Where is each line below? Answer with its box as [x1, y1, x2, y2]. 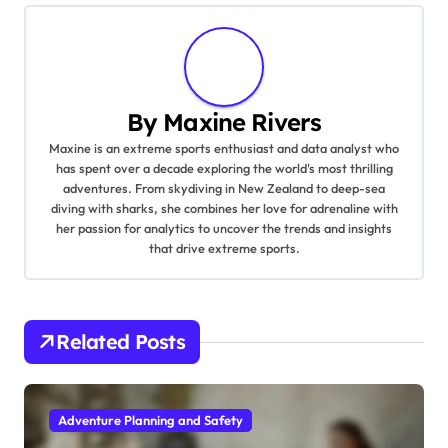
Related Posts [56, 329, 185, 355]
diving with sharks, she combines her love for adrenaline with [50, 200, 398, 217]
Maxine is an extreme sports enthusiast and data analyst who [49, 140, 399, 157]
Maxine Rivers [163, 107, 322, 138]
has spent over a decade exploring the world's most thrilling [55, 160, 393, 177]
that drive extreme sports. [148, 240, 300, 257]
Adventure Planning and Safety [58, 412, 243, 429]
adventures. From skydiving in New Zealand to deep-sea [63, 180, 385, 197]
